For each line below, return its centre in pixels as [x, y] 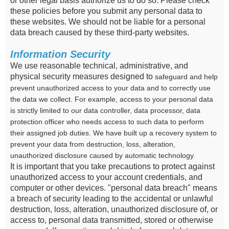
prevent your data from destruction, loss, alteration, [93, 144]
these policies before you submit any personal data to [106, 11]
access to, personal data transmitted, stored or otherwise [112, 220]
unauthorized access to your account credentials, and [106, 177]
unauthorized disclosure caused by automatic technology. [103, 155]
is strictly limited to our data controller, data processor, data [105, 110]
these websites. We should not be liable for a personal [108, 22]
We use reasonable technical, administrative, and [99, 66]
